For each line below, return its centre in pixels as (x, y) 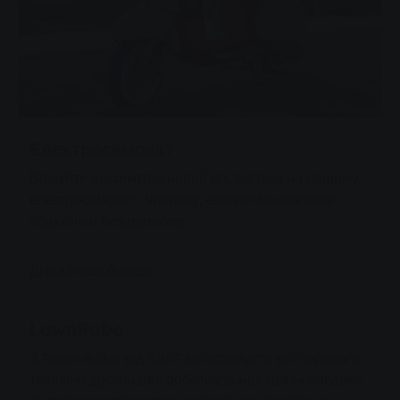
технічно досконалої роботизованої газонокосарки (196, 379)
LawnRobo (77, 329)
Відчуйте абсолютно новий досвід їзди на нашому (194, 177)
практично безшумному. (109, 220)
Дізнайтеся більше (91, 270)
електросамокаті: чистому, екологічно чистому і (185, 199)
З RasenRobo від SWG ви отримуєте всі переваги (195, 358)
